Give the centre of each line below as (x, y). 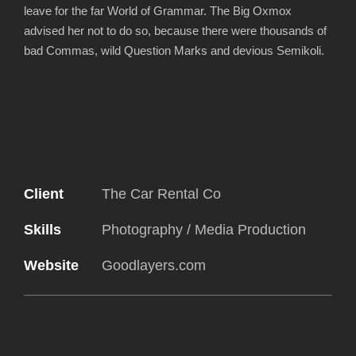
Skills (43, 230)
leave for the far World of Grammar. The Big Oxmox (158, 11)
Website (51, 265)
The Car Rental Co (161, 194)
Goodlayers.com (154, 265)
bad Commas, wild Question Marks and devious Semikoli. (174, 50)
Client (44, 194)
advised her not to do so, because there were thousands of (175, 31)
